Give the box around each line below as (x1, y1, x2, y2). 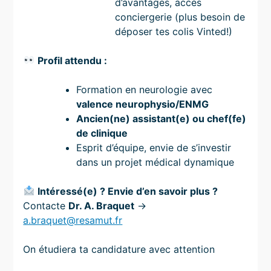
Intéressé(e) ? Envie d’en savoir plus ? (37, 184, 218, 197)
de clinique (76, 126, 128, 139)
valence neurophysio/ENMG (76, 97, 209, 110)
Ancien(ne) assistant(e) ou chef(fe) (76, 112, 247, 125)
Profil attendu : (37, 54, 107, 67)
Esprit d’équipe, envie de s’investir (76, 141, 232, 154)
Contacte (23, 199, 69, 212)
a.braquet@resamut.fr (23, 214, 123, 226)
